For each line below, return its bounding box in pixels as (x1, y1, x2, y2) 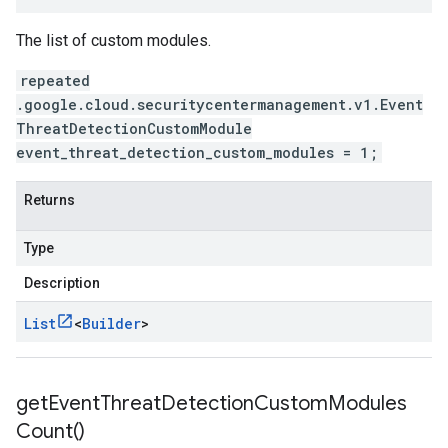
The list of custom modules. (16, 31, 211, 50)
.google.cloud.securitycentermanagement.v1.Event (16, 95, 423, 114)
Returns (24, 192, 75, 208)
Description (24, 275, 100, 291)
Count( (16, 419, 79, 444)
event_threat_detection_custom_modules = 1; (16, 143, 378, 162)
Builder (82, 314, 141, 333)
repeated (20, 71, 90, 90)
